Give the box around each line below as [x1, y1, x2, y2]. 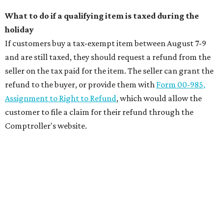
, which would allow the [116, 93, 202, 103]
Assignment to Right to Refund [5, 93, 116, 103]
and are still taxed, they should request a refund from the [5, 52, 211, 62]
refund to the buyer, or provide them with [5, 79, 155, 89]
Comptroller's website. [5, 120, 87, 131]
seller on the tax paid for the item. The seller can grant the [5, 65, 214, 76]
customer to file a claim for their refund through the [5, 107, 193, 117]
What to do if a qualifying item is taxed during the [5, 10, 199, 21]
